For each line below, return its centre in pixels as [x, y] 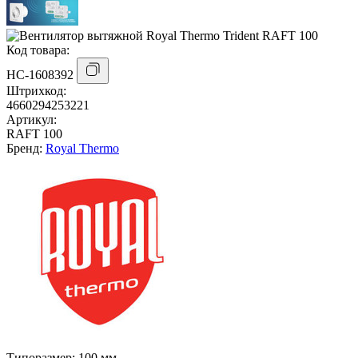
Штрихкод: [36, 91]
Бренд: [26, 149]
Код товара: [38, 50]
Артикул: [32, 120]
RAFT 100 [34, 134]
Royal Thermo [82, 149]
